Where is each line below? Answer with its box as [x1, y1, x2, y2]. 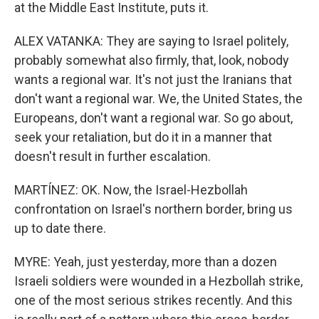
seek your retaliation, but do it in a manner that [14, 130, 272, 145]
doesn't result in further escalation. [14, 149, 211, 164]
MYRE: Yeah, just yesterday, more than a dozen [14, 254, 277, 269]
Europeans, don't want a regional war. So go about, [14, 110, 293, 125]
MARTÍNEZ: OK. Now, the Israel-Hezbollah [14, 182, 248, 197]
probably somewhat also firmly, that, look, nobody [14, 53, 289, 68]
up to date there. [14, 221, 106, 236]
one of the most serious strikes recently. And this [14, 293, 293, 308]
